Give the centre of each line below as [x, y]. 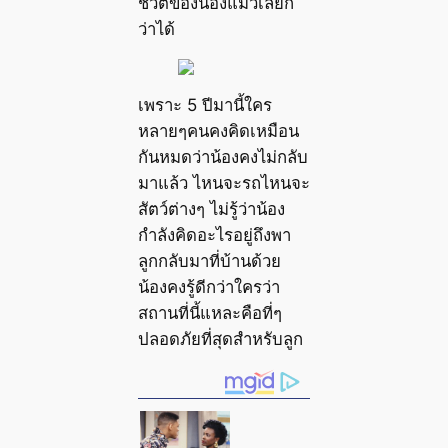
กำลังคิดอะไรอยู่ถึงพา [214, 234]
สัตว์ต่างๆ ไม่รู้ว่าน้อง [211, 208]
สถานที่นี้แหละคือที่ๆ [209, 312]
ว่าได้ [156, 29]
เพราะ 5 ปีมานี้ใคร [204, 104]
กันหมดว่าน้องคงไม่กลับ [222, 156]
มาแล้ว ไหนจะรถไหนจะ [223, 182]
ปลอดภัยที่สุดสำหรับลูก [220, 338]
